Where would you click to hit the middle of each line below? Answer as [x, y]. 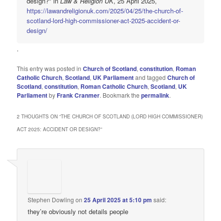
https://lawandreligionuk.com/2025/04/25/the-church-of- [105, 11]
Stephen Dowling [51, 199]
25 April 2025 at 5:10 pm [118, 200]
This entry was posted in [50, 69]
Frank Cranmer [78, 95]
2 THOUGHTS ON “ [39, 117]
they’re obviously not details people [78, 211]
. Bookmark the [121, 95]
